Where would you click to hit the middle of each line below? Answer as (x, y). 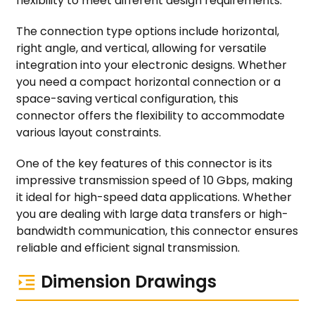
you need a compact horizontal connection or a (148, 82)
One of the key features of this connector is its (144, 163)
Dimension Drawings (128, 281)
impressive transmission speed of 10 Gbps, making (154, 180)
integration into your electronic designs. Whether (151, 65)
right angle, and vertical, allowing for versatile (141, 48)
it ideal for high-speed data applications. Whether (154, 197)
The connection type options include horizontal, (147, 31)
